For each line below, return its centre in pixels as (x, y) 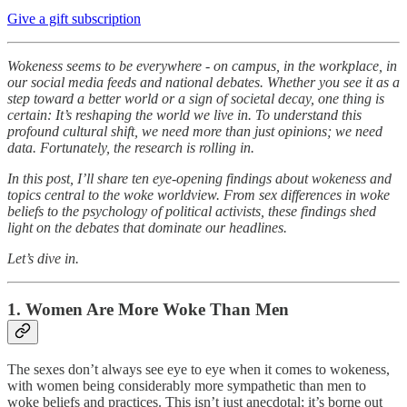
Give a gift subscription (74, 18)
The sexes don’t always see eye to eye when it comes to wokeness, (199, 369)
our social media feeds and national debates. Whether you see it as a (203, 82)
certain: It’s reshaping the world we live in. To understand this (184, 114)
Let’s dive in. (43, 258)
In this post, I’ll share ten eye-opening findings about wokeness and (199, 178)
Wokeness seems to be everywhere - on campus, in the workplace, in (202, 65)
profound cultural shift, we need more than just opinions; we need (195, 131)
